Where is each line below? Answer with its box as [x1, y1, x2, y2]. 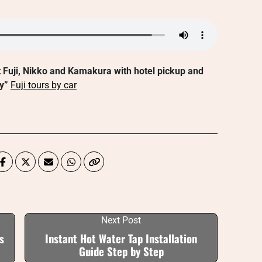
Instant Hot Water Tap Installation [45, 230, 197, 246]
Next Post [101, 215, 141, 226]
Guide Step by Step [78, 243, 164, 259]
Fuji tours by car [11, 80, 77, 91]
